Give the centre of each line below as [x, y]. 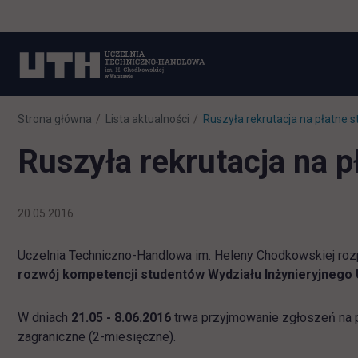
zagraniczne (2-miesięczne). [97, 337]
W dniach [44, 318]
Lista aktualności [147, 119]
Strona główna [55, 119]
